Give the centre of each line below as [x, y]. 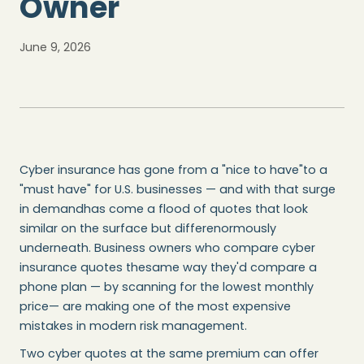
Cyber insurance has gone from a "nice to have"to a [173, 169]
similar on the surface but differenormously [148, 228]
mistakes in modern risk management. [133, 325]
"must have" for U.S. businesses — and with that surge [178, 189]
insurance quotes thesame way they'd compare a [168, 267]
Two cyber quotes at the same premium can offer [169, 353]
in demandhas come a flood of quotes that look [164, 208]
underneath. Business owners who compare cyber [167, 247]
